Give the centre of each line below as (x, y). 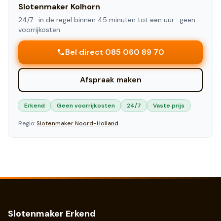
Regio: (27, 123)
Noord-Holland (97, 123)
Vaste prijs (169, 106)
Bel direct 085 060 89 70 (114, 52)
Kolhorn (85, 7)
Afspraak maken (110, 80)
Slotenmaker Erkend (52, 214)
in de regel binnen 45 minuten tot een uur (106, 20)
